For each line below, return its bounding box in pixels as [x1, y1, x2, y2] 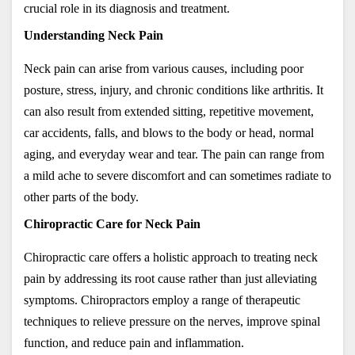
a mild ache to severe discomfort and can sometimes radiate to [24, 168, 331, 182]
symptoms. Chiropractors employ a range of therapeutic [24, 292, 300, 307]
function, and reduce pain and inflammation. [24, 335, 247, 349]
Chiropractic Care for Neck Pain [24, 216, 200, 231]
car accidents [24, 125, 88, 139]
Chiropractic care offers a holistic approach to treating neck [24, 250, 318, 264]
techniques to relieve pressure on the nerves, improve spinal [24, 314, 320, 328]
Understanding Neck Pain [24, 28, 163, 42]
